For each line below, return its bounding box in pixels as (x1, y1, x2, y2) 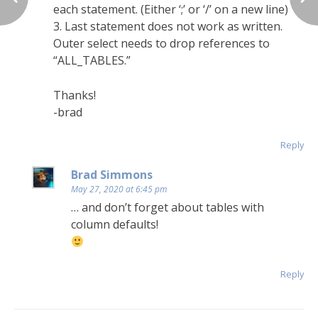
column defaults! (71, 216, 158, 233)
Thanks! (53, 87, 96, 104)
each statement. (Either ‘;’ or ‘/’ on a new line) (53, 1, 288, 18)
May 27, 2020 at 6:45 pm (71, 183, 167, 196)
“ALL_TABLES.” (53, 53, 131, 69)
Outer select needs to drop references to (53, 35, 270, 52)
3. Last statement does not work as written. (53, 18, 283, 35)
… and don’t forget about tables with (71, 199, 264, 216)
